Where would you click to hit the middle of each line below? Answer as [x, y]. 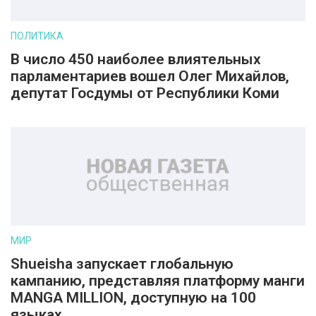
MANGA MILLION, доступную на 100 [133, 298]
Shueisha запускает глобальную [122, 264]
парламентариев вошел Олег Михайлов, [150, 76]
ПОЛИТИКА [37, 36]
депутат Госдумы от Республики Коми [145, 93]
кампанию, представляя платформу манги [158, 281]
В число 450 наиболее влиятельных [136, 59]
